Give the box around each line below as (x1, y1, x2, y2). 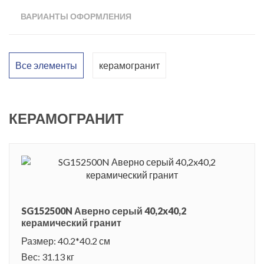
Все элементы (15, 59, 77, 71)
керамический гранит (21, 216, 121, 228)
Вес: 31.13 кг (21, 250, 74, 262)
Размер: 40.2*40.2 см (21, 235, 110, 246)
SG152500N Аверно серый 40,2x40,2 (21, 204, 186, 216)
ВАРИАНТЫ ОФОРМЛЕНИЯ (21, 11, 131, 21)
